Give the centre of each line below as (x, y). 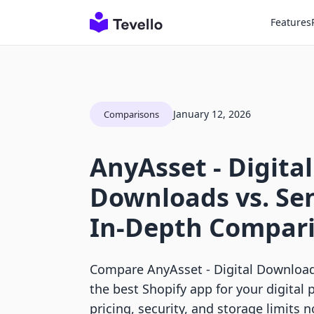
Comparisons (131, 114)
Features (291, 22)
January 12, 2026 (212, 114)
